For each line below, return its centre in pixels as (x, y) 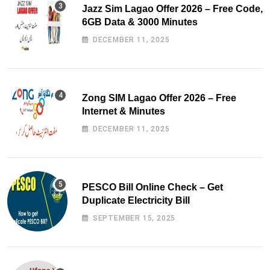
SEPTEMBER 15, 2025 (134, 218)
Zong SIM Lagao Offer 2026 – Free (159, 98)
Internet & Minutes (124, 111)
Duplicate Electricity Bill (136, 201)
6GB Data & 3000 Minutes (140, 22)
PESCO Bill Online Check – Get (152, 187)
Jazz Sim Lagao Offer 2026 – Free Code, (172, 9)
